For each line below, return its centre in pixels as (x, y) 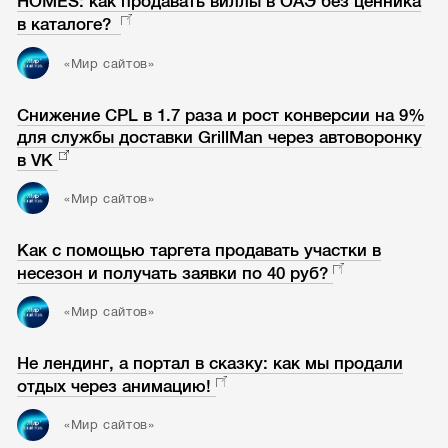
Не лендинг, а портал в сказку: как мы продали (210, 364)
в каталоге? (67, 25)
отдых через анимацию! (114, 387)
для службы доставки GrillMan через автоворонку (220, 137)
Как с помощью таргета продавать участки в (199, 250)
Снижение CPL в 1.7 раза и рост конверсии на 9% (221, 115)
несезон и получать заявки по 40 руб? (173, 273)
